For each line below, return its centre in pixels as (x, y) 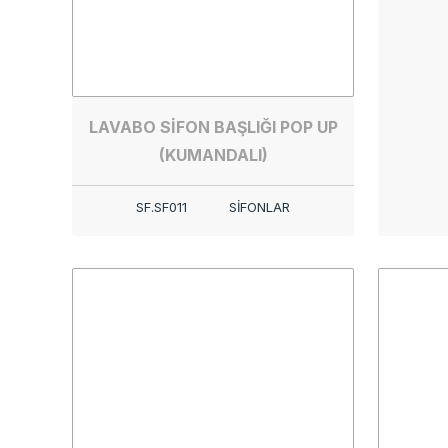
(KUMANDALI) (213, 155)
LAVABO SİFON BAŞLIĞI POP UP (213, 127)
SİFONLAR (259, 207)
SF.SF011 (161, 207)
